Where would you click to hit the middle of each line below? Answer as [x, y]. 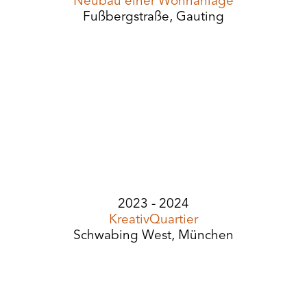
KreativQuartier [153, 220]
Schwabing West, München [153, 236]
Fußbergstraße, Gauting [153, 17]
